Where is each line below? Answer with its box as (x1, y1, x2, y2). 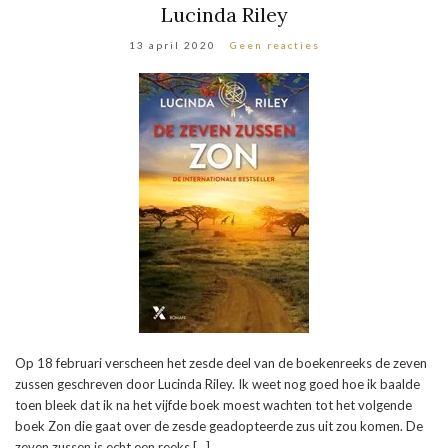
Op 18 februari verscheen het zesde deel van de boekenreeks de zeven (15, 355, 427, 372)
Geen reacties (229, 39, 320, 52)
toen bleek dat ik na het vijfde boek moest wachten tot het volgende (15, 397, 412, 414)
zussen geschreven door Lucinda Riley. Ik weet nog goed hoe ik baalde (15, 376, 420, 393)
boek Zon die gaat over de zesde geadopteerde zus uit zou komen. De (15, 418, 423, 435)
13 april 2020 (128, 39, 216, 52)
